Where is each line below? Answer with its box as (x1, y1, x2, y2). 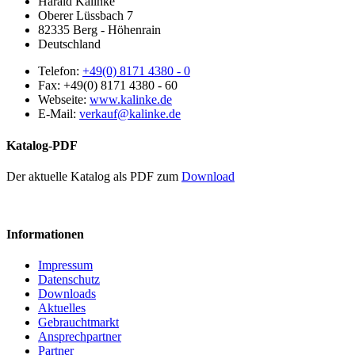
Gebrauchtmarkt (38, 315, 119, 330)
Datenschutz (38, 273, 100, 287)
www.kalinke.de (90, 93, 172, 107)
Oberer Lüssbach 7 (38, 9, 133, 23)
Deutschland (38, 37, 101, 52)
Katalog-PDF (6, 138, 78, 152)
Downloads (38, 287, 96, 301)
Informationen (6, 227, 84, 242)
